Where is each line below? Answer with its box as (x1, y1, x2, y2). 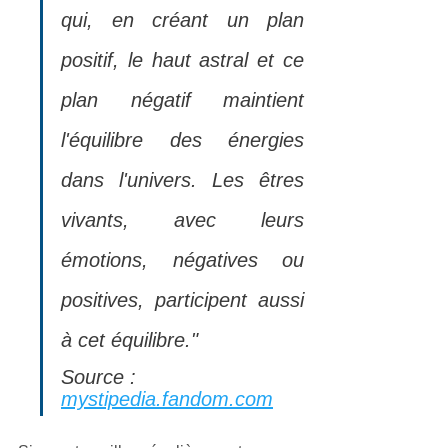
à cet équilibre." (61, 328, 198, 351)
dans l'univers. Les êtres (61, 168, 304, 191)
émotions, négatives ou (61, 248, 304, 271)
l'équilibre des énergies (61, 128, 304, 151)
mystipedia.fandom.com (61, 387, 273, 410)
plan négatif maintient (61, 88, 304, 111)
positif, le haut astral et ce (61, 48, 304, 71)
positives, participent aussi (61, 288, 304, 311)
